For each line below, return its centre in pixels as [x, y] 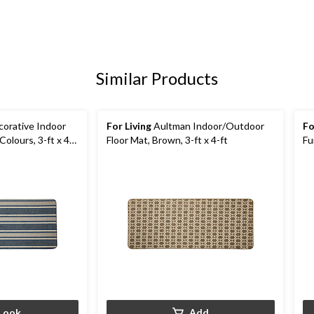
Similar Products [157, 78]
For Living [129, 126]
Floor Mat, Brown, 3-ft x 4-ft [167, 140]
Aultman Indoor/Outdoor [208, 126]
